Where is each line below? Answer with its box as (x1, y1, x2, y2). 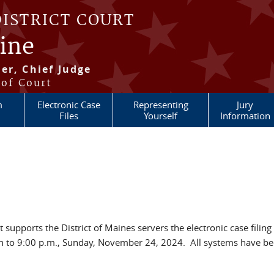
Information (220, 109, 270, 122)
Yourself (144, 109, 177, 122)
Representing (133, 98, 188, 111)
